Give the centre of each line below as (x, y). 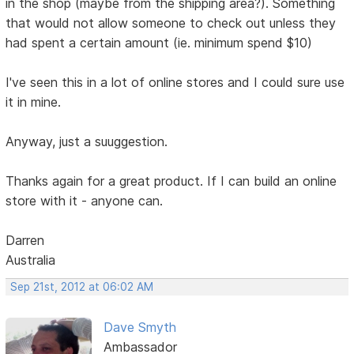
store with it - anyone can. (85, 200)
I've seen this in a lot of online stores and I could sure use (175, 82)
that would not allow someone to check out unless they (171, 23)
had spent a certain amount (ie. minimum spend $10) (159, 42)
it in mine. (34, 102)
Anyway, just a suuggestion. (87, 141)
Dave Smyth (139, 327)
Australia (31, 260)
